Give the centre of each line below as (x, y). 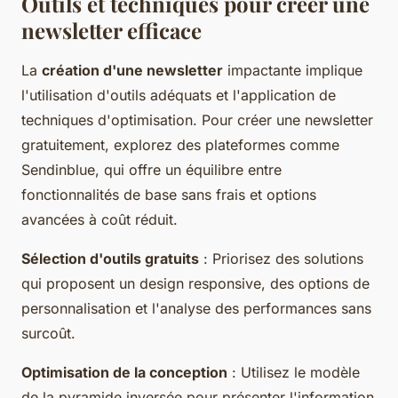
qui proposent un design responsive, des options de (195, 284)
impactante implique (293, 71)
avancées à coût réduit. (99, 220)
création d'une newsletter (132, 71)
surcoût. (48, 334)
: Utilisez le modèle (294, 373)
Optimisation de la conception (124, 373)
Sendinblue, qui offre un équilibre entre (151, 170)
